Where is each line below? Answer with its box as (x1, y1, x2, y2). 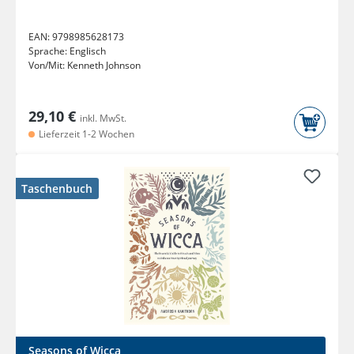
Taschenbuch (21, 181, 92, 197)
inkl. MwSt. (80, 111, 126, 126)
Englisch (70, 44, 106, 58)
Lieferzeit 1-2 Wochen (36, 127, 134, 141)
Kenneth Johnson (67, 58, 141, 73)
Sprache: (28, 44, 70, 58)
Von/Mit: (28, 58, 67, 73)
